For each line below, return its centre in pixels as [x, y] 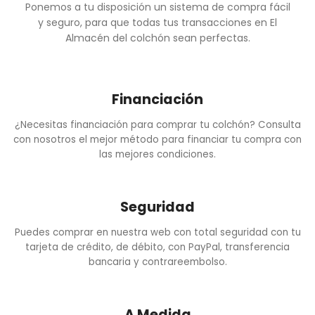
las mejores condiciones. [157, 155]
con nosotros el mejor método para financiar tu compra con [157, 140]
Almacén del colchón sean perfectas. [157, 38]
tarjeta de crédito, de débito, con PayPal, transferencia [157, 247]
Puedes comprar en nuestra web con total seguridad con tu [157, 233]
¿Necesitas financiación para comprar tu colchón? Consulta [157, 125]
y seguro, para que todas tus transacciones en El [157, 23]
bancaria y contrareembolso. [157, 262]
